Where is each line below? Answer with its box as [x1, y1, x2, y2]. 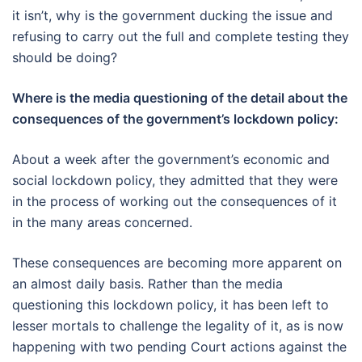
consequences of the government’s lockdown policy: [12, 110, 339, 127]
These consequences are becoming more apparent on [12, 254, 342, 271]
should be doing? [12, 48, 117, 65]
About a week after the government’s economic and [12, 150, 330, 167]
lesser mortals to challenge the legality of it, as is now [12, 317, 343, 334]
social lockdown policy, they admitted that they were [12, 171, 338, 188]
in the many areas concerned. [12, 213, 192, 230]
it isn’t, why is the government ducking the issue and [12, 6, 333, 23]
